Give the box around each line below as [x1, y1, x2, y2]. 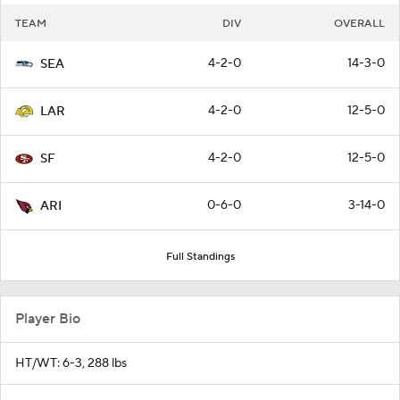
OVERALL [334, 17, 385, 31]
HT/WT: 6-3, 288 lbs [15, 355, 127, 372]
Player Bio [15, 310, 80, 329]
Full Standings [165, 250, 235, 264]
